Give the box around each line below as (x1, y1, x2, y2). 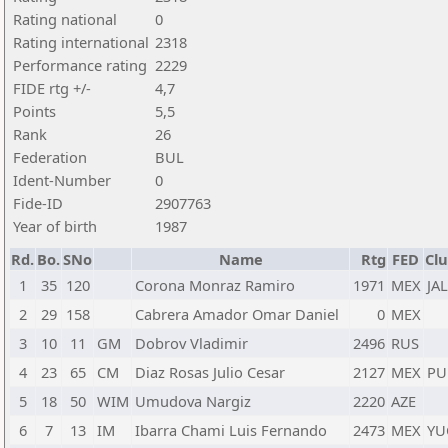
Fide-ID (13, 193, 63, 213)
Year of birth (13, 216, 97, 236)
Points (13, 101, 56, 121)
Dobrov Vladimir (135, 333, 248, 353)
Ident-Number (13, 170, 111, 190)
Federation (13, 147, 87, 167)
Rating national (13, 9, 117, 29)
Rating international (13, 32, 149, 52)
